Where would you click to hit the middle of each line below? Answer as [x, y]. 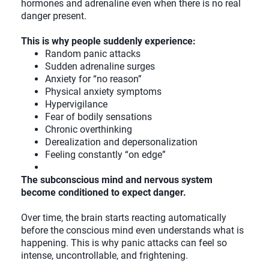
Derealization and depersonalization [121, 142]
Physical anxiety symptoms [103, 92]
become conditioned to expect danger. [104, 193]
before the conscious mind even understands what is [132, 231]
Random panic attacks [93, 54]
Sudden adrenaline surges [100, 67]
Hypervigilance [76, 104]
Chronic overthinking [89, 130]
